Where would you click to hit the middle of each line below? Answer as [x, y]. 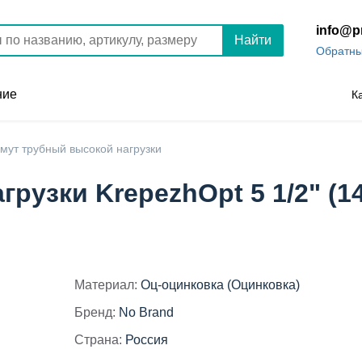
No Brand [146, 312]
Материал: [106, 285]
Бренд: [95, 312]
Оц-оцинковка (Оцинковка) [220, 285]
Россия [147, 340]
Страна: [98, 340]
